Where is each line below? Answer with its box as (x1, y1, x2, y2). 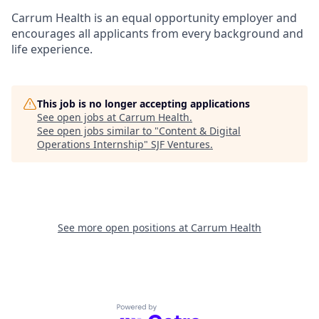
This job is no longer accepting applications (37, 97, 250, 110)
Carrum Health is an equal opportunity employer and (11, 10, 297, 26)
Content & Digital (159, 124, 241, 137)
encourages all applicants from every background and (11, 26, 303, 41)
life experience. (11, 41, 93, 57)
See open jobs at (37, 110, 119, 124)
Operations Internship (37, 137, 144, 151)
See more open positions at (58, 221, 191, 234)
